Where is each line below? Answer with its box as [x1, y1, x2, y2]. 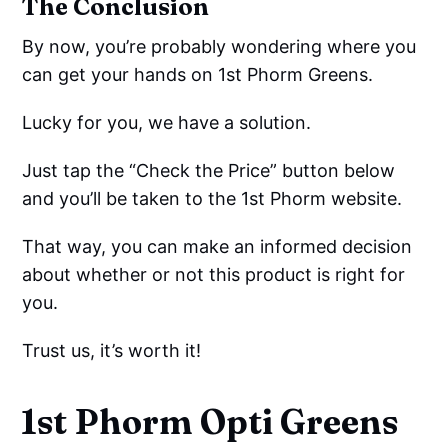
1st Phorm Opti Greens [21, 400, 399, 443]
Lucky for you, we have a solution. [22, 111, 312, 133]
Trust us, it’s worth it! [22, 339, 202, 361]
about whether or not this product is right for [22, 263, 406, 285]
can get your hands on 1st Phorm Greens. [22, 63, 374, 85]
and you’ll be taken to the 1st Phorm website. [22, 187, 403, 209]
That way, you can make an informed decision [22, 235, 413, 257]
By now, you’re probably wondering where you [22, 35, 417, 57]
